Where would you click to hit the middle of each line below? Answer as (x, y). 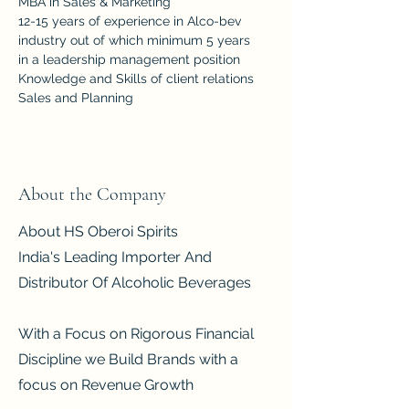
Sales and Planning (78, 98)
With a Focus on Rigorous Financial (136, 334)
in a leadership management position (129, 59)
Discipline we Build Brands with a (128, 359)
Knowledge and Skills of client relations (136, 79)
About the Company (92, 194)
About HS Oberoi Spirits (98, 231)
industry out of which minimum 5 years (136, 40)
